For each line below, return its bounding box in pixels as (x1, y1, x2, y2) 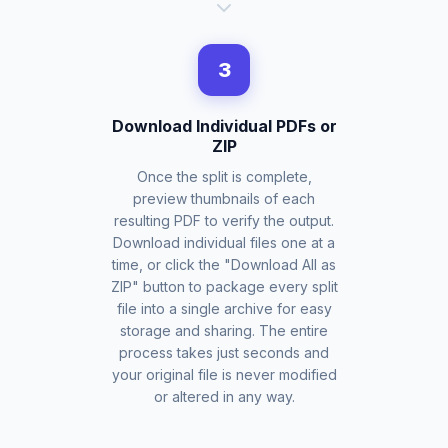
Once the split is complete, (136, 168, 312, 185)
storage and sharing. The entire (120, 322, 328, 339)
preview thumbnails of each (133, 190, 315, 207)
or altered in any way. (153, 388, 295, 405)
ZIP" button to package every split (110, 278, 338, 295)
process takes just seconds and (119, 344, 329, 361)
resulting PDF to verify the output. (114, 212, 334, 229)
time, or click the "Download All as (112, 256, 336, 273)
